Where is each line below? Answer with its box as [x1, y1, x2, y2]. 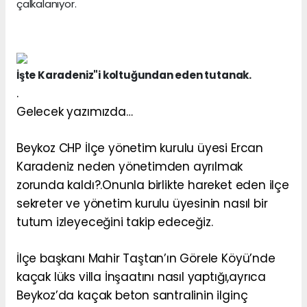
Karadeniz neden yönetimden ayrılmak [16, 158, 243, 175]
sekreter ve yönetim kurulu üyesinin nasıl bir [16, 195, 268, 212]
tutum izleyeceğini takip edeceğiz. [16, 214, 213, 231]
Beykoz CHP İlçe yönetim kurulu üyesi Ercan [16, 140, 263, 157]
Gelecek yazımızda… [16, 103, 133, 121]
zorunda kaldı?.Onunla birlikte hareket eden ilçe [16, 177, 289, 194]
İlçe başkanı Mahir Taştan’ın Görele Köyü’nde [16, 250, 275, 267]
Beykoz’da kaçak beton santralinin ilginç [16, 287, 248, 304]
